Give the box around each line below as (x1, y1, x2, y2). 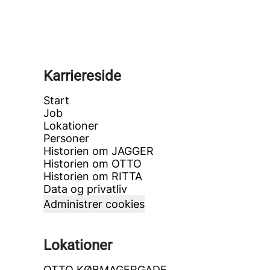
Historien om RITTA (43, 170, 142, 183)
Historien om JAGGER (43, 145, 154, 157)
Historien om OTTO (43, 157, 142, 170)
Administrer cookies (43, 198, 145, 210)
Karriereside (43, 67, 121, 84)
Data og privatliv (43, 183, 127, 195)
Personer (43, 132, 89, 145)
